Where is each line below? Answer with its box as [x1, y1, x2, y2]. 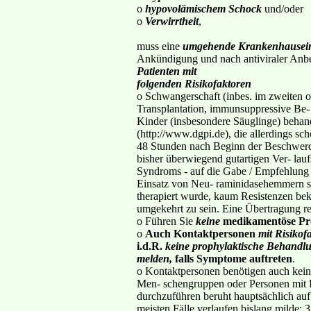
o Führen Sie [137, 215, 193, 227]
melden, [137, 252, 175, 264]
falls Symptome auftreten [175, 252, 292, 264]
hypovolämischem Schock [145, 2, 262, 15]
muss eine [137, 40, 183, 52]
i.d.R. [137, 239, 162, 252]
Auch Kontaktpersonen [145, 227, 258, 239]
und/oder [262, 2, 303, 15]
